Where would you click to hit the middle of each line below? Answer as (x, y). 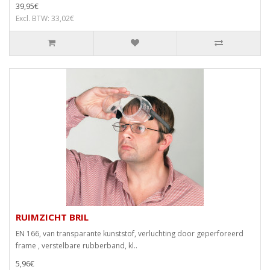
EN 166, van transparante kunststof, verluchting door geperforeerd (130, 234)
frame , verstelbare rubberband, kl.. (77, 246)
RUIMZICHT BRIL (52, 217)
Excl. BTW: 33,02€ (45, 19)
